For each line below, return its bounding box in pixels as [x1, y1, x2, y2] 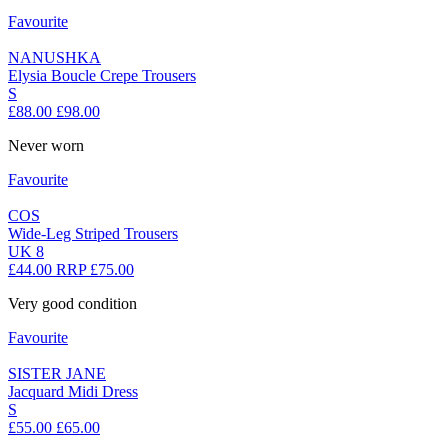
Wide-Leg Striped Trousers [8, 225, 178, 243]
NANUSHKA [8, 49, 101, 67]
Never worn [8, 137, 84, 155]
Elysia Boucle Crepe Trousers [8, 67, 196, 85]
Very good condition [8, 295, 137, 313]
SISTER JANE [8, 365, 106, 383]
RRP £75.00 [56, 261, 134, 279]
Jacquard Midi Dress [8, 383, 138, 401]
